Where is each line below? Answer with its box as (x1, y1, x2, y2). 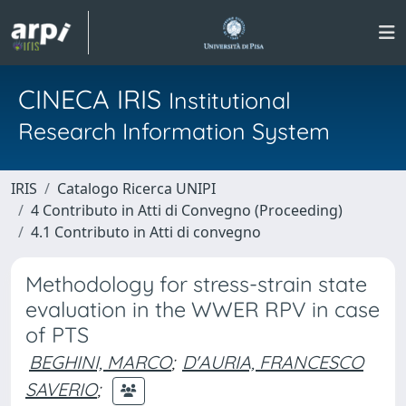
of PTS (25, 322, 89, 348)
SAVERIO (25, 377, 97, 401)
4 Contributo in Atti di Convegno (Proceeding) (31, 200, 343, 220)
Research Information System (18, 117, 330, 145)
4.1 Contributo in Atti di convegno (31, 222, 261, 242)
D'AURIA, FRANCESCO (182, 351, 363, 373)
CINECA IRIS (18, 82, 169, 115)
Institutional (169, 86, 291, 114)
